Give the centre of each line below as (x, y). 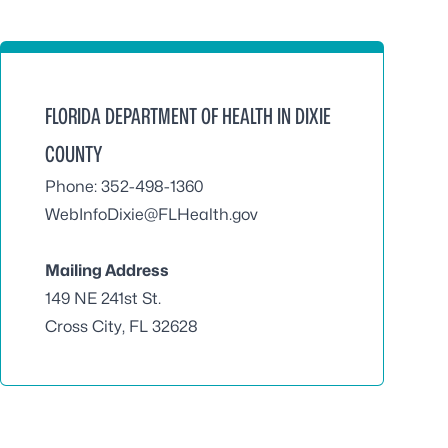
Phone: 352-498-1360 (124, 186)
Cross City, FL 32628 (121, 326)
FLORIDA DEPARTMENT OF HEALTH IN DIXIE (188, 116)
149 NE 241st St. (103, 298)
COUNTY (73, 154)
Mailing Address (107, 270)
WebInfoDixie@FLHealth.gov (151, 214)
